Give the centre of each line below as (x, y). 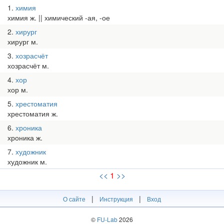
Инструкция (116, 199)
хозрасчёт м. (28, 65)
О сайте (74, 199)
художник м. (27, 161)
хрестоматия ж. (33, 113)
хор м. (18, 89)
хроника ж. (25, 137)
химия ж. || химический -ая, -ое (59, 17)
